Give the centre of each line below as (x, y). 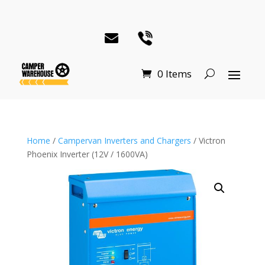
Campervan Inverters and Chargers (124, 140)
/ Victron (208, 140)
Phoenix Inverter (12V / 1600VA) (87, 154)
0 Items (174, 74)
